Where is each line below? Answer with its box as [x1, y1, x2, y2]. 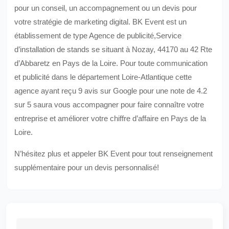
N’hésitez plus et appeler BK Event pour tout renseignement [14, 149, 213, 158]
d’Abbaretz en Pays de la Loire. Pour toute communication [14, 59, 208, 67]
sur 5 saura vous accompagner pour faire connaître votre [14, 100, 204, 109]
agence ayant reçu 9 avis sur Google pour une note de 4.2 [14, 86, 207, 95]
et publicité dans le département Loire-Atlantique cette [14, 73, 192, 81]
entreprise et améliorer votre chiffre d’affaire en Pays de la [14, 114, 206, 123]
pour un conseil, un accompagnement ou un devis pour [14, 4, 197, 12]
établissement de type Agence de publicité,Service [14, 31, 181, 40]
